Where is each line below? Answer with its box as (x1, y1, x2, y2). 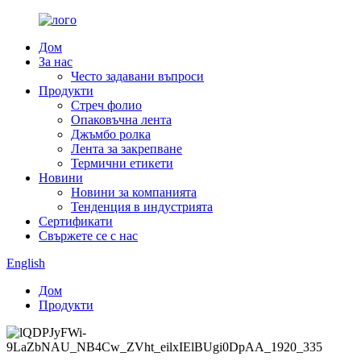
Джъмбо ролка (71, 127, 151, 141)
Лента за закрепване (71, 142, 182, 156)
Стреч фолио (71, 98, 142, 112)
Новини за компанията (71, 185, 197, 199)
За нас (39, 55, 73, 68)
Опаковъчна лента (71, 113, 172, 127)
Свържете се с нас (39, 229, 138, 243)
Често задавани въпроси (71, 69, 204, 83)
